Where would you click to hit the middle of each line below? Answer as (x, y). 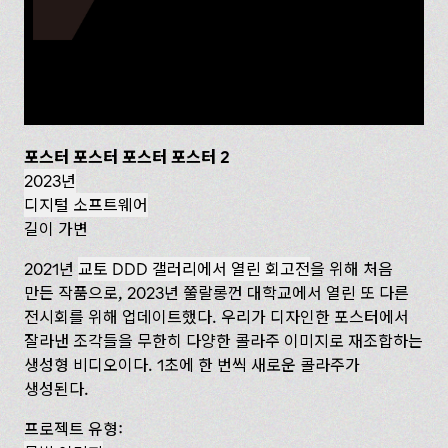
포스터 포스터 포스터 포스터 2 (127, 157)
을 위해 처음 (351, 269)
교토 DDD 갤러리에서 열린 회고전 (194, 269)
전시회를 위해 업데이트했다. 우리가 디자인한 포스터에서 (216, 317)
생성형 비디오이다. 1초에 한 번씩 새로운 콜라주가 (192, 365)
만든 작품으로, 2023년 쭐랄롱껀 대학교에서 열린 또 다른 (216, 293)
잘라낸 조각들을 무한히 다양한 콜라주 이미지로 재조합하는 (223, 341)
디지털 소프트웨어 (86, 205)
